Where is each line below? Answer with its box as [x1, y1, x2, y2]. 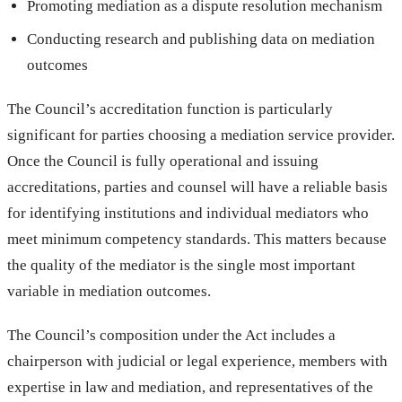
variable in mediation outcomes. [7, 282, 211, 300]
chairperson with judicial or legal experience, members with [7, 352, 388, 370]
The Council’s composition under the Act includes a [7, 326, 336, 344]
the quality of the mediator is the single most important [7, 256, 355, 274]
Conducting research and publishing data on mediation [27, 30, 376, 48]
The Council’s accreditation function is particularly [7, 100, 333, 118]
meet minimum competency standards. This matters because [7, 230, 387, 248]
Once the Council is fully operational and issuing [7, 152, 319, 170]
